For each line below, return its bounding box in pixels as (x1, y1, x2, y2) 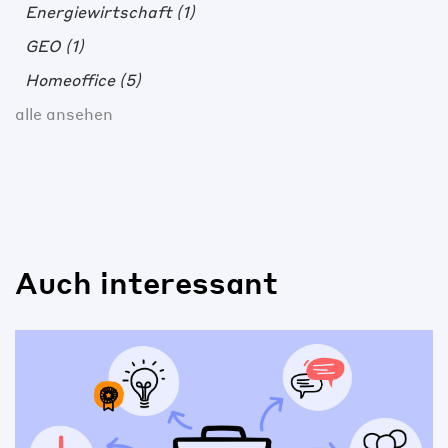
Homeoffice (25, 69, 119, 91)
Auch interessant (15, 263, 278, 302)
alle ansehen (15, 103, 113, 125)
